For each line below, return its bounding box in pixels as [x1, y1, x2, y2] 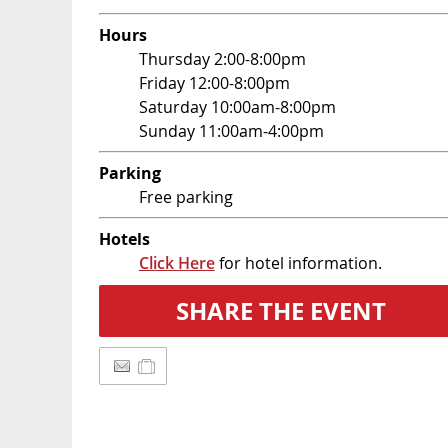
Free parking [138, 186, 233, 209]
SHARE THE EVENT [175, 294, 386, 329]
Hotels [98, 228, 150, 251]
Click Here [138, 252, 215, 275]
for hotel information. [214, 252, 382, 275]
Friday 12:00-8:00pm [138, 72, 290, 95]
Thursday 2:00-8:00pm [138, 48, 306, 71]
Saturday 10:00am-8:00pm [138, 96, 336, 119]
